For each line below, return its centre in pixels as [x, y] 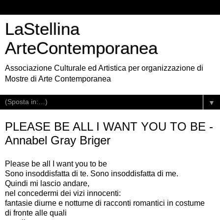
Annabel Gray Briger [58, 140]
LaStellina [42, 29]
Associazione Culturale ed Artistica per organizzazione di [104, 68]
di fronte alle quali [36, 213]
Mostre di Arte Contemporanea [58, 79]
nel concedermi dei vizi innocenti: [63, 193]
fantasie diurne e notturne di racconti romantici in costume [105, 203]
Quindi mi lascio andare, [47, 183]
